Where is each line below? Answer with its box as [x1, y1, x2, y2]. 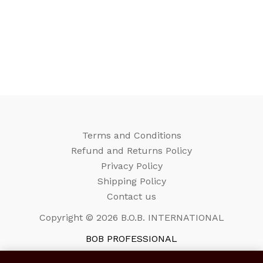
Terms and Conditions [82, 130, 181, 141]
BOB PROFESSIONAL [86, 233, 177, 245]
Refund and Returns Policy [71, 145, 192, 157]
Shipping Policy [97, 176, 166, 187]
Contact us [107, 191, 156, 203]
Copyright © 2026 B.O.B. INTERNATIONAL [39, 212, 224, 224]
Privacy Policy [100, 160, 163, 172]
